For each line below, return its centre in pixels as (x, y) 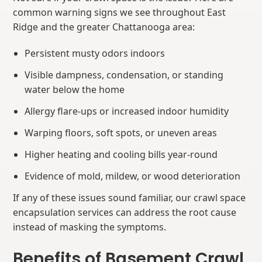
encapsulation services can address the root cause (125, 213)
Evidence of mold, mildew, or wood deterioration (133, 176)
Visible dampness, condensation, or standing (124, 75)
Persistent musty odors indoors (95, 54)
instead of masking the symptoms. (90, 227)
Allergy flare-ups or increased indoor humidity (127, 111)
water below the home (75, 90)
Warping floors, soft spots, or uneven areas (121, 133)
